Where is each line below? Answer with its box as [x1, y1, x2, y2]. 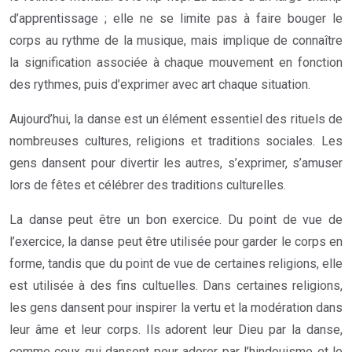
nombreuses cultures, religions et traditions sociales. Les [9, 133, 343, 148]
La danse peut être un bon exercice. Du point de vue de [9, 211, 343, 227]
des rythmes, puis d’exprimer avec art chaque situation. [9, 76, 310, 92]
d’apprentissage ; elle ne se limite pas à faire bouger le [9, 10, 343, 26]
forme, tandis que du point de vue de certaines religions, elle [9, 255, 343, 271]
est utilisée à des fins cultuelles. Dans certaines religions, [9, 277, 343, 293]
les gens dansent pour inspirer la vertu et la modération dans [9, 299, 343, 315]
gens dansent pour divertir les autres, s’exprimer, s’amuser [9, 155, 343, 170]
